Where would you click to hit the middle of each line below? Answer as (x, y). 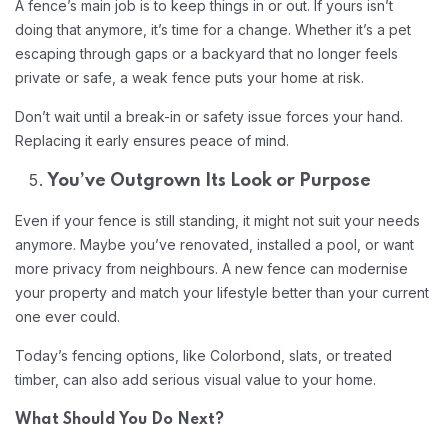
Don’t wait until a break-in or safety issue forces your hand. (209, 116)
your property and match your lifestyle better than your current (222, 292)
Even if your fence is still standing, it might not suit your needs (217, 220)
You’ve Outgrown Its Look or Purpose (209, 181)
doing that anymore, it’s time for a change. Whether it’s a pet (213, 29)
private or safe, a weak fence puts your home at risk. (189, 77)
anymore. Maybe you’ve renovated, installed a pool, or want (214, 244)
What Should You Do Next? (119, 420)
